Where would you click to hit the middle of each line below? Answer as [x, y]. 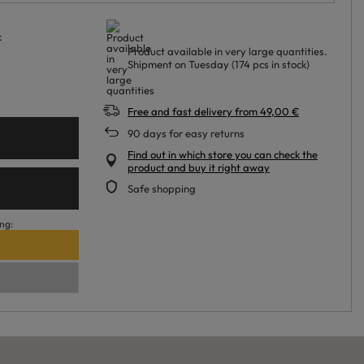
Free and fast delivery [180, 111]
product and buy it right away [199, 167]
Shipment [151, 64]
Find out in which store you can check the [223, 154]
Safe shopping [162, 188]
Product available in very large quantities [226, 51]
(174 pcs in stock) [271, 64]
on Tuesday [203, 64]
